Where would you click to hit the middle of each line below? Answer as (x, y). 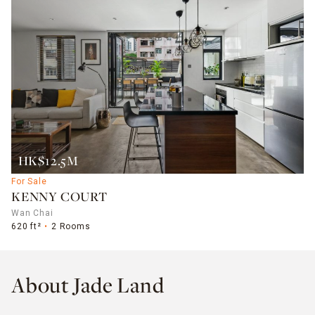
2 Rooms (71, 227)
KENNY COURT (59, 198)
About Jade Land (88, 287)
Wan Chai (32, 213)
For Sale (29, 182)
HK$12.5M (48, 162)
